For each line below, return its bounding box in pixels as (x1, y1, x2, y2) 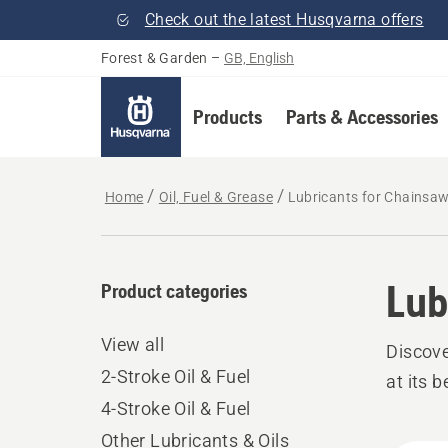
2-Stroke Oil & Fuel (100, 366, 251, 387)
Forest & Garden (100, 50, 208, 66)
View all (100, 334, 164, 355)
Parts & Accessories (285, 105, 438, 128)
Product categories (100, 279, 247, 302)
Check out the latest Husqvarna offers (144, 10, 424, 29)
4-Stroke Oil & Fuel (100, 398, 251, 419)
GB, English (224, 50, 295, 66)
